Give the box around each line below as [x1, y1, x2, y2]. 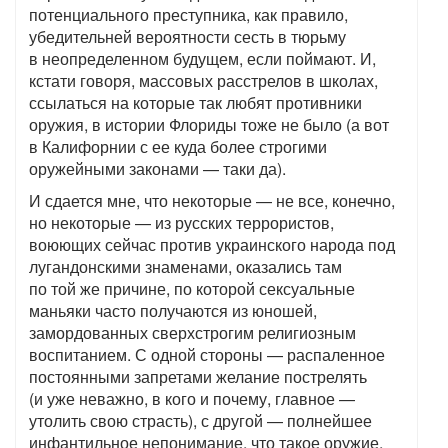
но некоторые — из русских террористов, [29, 211, 334, 235]
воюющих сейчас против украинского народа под [29, 233, 395, 257]
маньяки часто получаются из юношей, [29, 299, 317, 323]
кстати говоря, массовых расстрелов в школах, [29, 69, 378, 93]
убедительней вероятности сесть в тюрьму [29, 25, 346, 49]
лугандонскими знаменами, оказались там [29, 255, 342, 279]
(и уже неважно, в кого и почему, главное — [29, 387, 355, 411]
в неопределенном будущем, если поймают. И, [29, 47, 376, 71]
